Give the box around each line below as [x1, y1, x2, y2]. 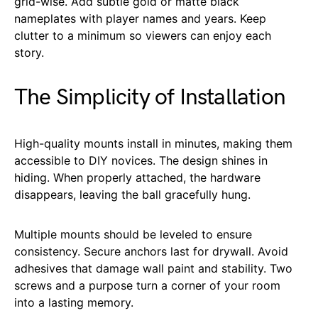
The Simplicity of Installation [14, 83, 285, 111]
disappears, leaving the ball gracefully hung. [14, 187, 251, 202]
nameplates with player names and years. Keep [14, 11, 266, 26]
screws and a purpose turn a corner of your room [14, 278, 280, 292]
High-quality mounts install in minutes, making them [14, 136, 292, 150]
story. [14, 45, 44, 60]
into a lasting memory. [14, 295, 133, 309]
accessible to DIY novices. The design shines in [14, 153, 268, 168]
